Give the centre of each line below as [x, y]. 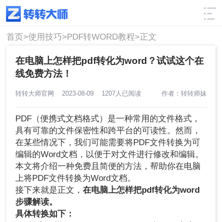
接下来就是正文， [49, 190]
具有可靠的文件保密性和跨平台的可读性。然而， [108, 131]
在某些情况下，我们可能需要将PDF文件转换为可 [108, 143]
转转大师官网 [39, 93]
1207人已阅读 [120, 93]
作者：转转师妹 [184, 93]
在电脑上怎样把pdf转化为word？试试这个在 [110, 60]
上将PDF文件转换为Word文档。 [76, 178]
